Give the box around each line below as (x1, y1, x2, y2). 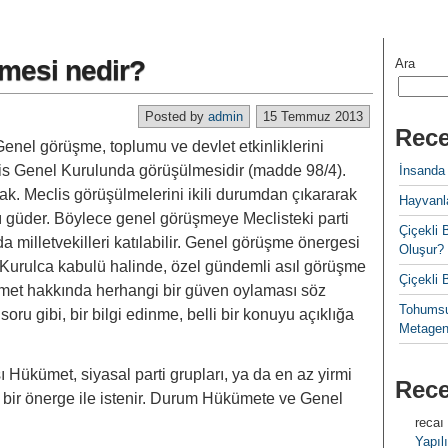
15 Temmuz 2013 (263, 109, 363, 124)
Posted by (145, 109, 208, 124)
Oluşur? (399, 242, 444, 257)
